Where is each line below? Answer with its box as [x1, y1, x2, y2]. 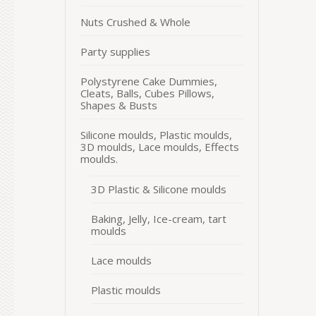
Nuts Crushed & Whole [80, 15, 190, 29]
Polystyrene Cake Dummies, [80, 74, 217, 88]
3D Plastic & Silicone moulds [91, 182, 226, 196]
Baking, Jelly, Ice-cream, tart [91, 212, 226, 226]
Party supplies [80, 44, 150, 59]
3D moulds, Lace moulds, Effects [80, 140, 239, 154]
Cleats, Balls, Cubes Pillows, [80, 86, 214, 100]
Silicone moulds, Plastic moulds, [80, 128, 232, 142]
